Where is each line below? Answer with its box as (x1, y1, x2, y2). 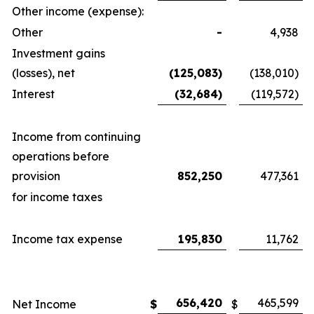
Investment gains (12, 46, 105, 60)
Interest (12, 87, 55, 101)
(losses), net (12, 66, 75, 80)
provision (12, 169, 60, 183)
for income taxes (12, 190, 102, 204)
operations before (12, 149, 109, 163)
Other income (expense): (12, 4, 144, 18)
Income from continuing (12, 130, 141, 144)
